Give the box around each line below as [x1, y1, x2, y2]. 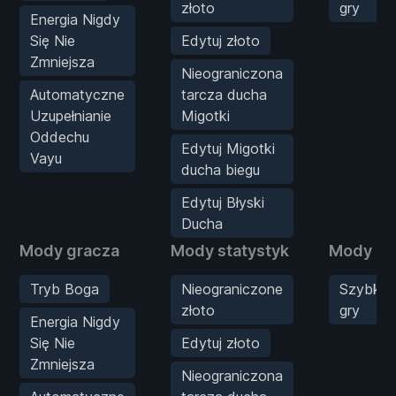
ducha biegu [181, 160, 260, 179]
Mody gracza [19, 240, 119, 260]
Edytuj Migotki [181, 139, 275, 157]
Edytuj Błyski [181, 193, 264, 211]
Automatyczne [30, 85, 125, 103]
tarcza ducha [181, 85, 267, 103]
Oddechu [30, 127, 89, 146]
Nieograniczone [181, 279, 283, 298]
